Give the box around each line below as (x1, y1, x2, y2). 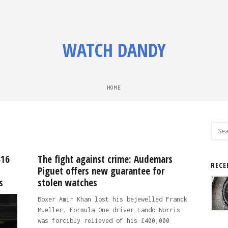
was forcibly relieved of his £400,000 (37, 217, 169, 224)
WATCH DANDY (62, 38, 166, 63)
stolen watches (37, 176, 97, 189)
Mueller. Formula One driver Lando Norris (37, 206, 180, 214)
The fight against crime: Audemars (37, 153, 173, 166)
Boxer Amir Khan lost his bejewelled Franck (37, 195, 187, 203)
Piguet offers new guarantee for (37, 164, 164, 178)
